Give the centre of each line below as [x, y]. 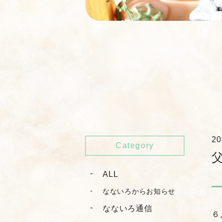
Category [135, 145]
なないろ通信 [128, 208]
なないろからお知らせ [139, 191]
